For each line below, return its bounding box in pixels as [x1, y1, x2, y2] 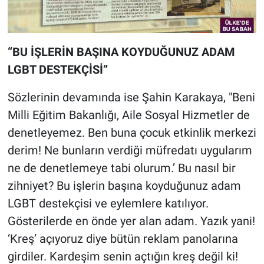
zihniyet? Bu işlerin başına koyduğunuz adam [7, 178, 241, 193]
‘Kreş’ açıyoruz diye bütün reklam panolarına [7, 231, 238, 246]
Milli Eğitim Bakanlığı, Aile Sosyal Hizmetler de [7, 107, 250, 122]
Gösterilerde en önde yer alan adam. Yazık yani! [7, 213, 255, 228]
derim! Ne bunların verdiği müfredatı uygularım [7, 143, 252, 157]
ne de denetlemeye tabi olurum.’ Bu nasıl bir [7, 160, 236, 175]
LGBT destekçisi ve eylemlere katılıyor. [7, 196, 209, 210]
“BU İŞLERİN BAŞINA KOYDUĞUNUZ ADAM [7, 44, 235, 59]
